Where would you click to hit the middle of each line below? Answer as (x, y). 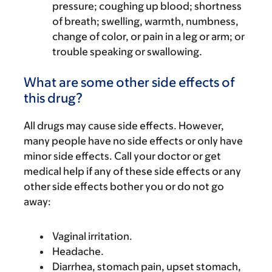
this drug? (53, 98)
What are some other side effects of (129, 82)
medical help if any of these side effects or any (132, 171)
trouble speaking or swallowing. (127, 51)
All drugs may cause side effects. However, (124, 125)
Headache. (78, 251)
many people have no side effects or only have (133, 141)
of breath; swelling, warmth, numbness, (145, 21)
